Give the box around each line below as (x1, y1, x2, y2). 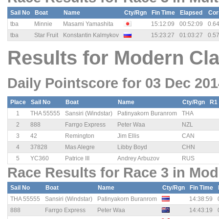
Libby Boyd (117, 144, 147, 151)
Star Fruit (34, 32, 58, 39)
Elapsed (180, 9, 202, 17)
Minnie (34, 21, 52, 28)
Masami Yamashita (63, 21, 113, 28)
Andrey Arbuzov (117, 155, 159, 162)
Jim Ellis (117, 132, 139, 140)
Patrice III (65, 155, 89, 162)
